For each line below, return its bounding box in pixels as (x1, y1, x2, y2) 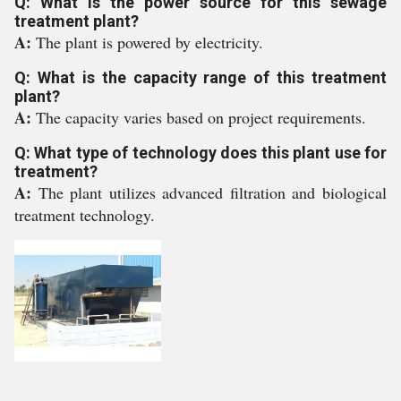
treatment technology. (14, 204, 155, 226)
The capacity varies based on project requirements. (36, 107, 366, 128)
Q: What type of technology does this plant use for (14, 143, 387, 162)
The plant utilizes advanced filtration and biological (38, 182, 388, 203)
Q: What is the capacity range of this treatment (14, 68, 387, 87)
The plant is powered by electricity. (36, 31, 263, 53)
